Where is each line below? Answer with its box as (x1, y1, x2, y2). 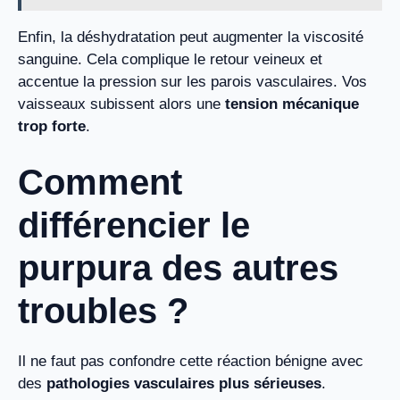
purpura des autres (18, 247, 338, 287)
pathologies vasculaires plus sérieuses (46, 374, 321, 392)
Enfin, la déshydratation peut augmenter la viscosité (18, 29, 363, 46)
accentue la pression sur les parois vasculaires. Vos (18, 73, 367, 91)
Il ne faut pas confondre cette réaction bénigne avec (18, 352, 363, 370)
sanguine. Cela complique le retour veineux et (18, 51, 322, 69)
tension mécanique (225, 96, 359, 113)
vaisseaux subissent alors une (18, 96, 225, 113)
